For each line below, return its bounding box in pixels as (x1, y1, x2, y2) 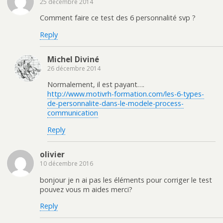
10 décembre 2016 (40, 159, 93, 168)
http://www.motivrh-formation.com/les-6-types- (47, 89, 204, 99)
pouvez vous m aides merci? (40, 184, 132, 194)
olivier (40, 149, 65, 160)
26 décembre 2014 (47, 64, 101, 73)
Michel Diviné (47, 54, 99, 65)
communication (47, 108, 98, 118)
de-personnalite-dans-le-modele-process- (47, 99, 184, 109)
